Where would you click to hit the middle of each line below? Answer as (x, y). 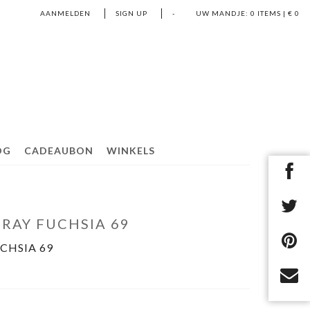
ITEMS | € (275, 13)
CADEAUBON (58, 151)
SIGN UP (131, 13)
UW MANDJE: (222, 13)
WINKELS (130, 151)
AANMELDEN (65, 13)
